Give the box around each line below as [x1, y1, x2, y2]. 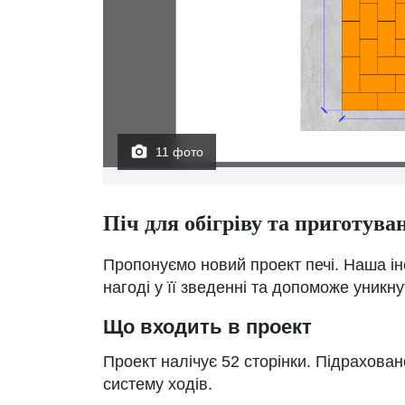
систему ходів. [103, 375, 212, 393]
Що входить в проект [103, 316, 312, 338]
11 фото [155, 145, 203, 159]
